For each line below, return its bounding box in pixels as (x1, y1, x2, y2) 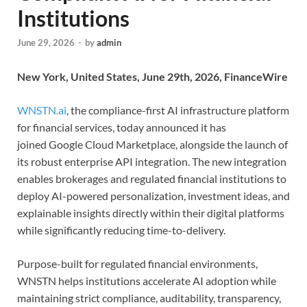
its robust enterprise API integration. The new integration (17, 155, 286, 169)
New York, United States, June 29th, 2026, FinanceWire (17, 70, 288, 84)
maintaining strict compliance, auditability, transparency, (17, 291, 281, 305)
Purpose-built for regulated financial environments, (17, 257, 258, 271)
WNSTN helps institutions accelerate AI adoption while (17, 274, 276, 288)
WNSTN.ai (17, 103, 66, 117)
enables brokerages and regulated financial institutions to (17, 172, 286, 186)
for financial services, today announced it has (17, 121, 226, 134)
